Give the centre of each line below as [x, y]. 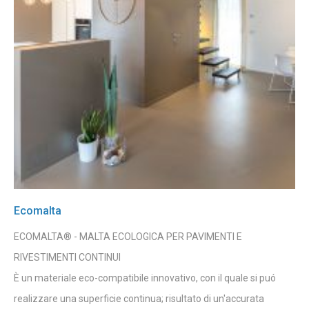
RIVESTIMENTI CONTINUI [67, 257]
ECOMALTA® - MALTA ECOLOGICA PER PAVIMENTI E [128, 236]
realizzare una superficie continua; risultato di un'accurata [139, 298]
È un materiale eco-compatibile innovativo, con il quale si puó [145, 278]
